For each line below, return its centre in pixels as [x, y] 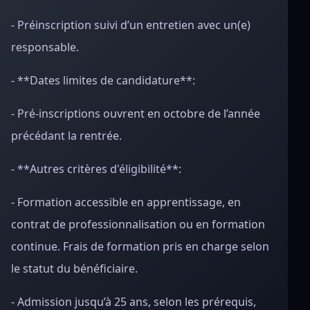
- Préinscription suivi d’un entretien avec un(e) [131, 25]
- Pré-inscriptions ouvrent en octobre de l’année [136, 113]
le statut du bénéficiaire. [74, 268]
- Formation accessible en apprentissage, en [126, 202]
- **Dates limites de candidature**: [103, 80]
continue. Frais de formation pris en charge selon [140, 246]
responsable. [45, 47]
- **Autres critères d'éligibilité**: [96, 169]
